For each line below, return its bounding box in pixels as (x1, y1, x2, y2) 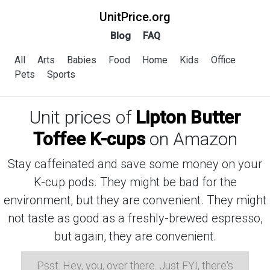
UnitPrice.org (99, 10, 171, 24)
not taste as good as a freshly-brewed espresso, (7, 211, 263, 225)
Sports (47, 69, 75, 80)
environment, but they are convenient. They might (4, 193, 266, 207)
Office (211, 54, 236, 66)
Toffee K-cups (33, 128, 145, 149)
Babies (67, 54, 96, 66)
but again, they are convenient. (54, 229, 216, 243)
